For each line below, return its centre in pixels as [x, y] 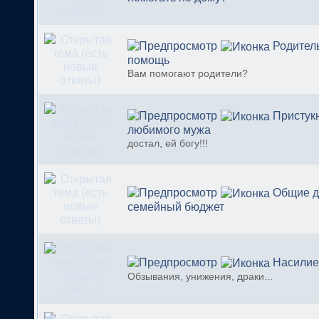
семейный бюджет [176, 207]
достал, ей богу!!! [168, 144]
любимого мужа [169, 130]
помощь [148, 61]
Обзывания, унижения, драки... [200, 277]
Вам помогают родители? [188, 74]
